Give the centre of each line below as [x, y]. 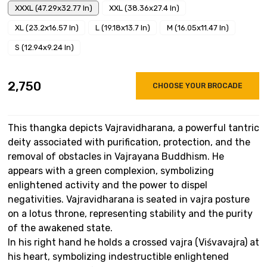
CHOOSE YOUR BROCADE [198, 86]
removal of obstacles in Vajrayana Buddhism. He [116, 156]
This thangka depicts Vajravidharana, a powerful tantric [133, 128]
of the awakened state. [60, 228]
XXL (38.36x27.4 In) [144, 8]
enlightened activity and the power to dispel [108, 185]
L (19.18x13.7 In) [122, 28]
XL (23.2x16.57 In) [46, 28]
